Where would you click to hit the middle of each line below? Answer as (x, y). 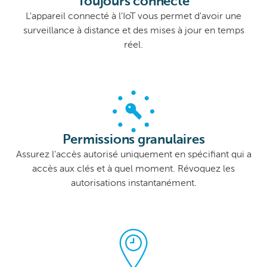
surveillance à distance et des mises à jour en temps (133, 31)
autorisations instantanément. (133, 184)
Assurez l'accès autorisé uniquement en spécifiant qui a (133, 155)
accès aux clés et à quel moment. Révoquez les (133, 170)
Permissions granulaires (133, 140)
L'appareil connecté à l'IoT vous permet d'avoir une (133, 17)
